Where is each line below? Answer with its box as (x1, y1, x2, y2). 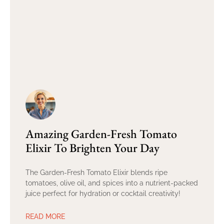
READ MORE (25, 212, 65, 220)
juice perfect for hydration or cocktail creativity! (25, 189, 180, 197)
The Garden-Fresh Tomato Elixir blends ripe (25, 168, 167, 176)
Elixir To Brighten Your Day (25, 139, 159, 155)
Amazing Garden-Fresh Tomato (25, 125, 177, 141)
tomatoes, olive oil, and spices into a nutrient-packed (25, 178, 198, 187)
